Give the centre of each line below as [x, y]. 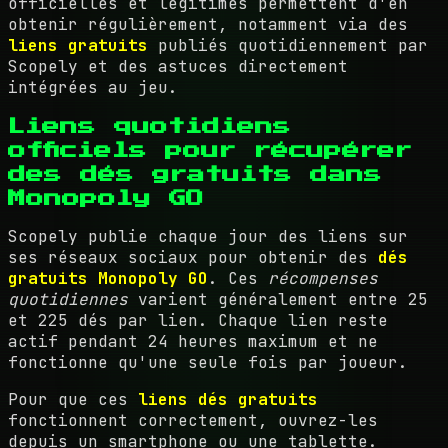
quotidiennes [68, 299]
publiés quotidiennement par [288, 45]
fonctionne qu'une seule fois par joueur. [208, 362]
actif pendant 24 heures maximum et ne [193, 341]
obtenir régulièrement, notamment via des [208, 24]
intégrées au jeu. [93, 87]
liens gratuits [78, 45]
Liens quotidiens [149, 125]
